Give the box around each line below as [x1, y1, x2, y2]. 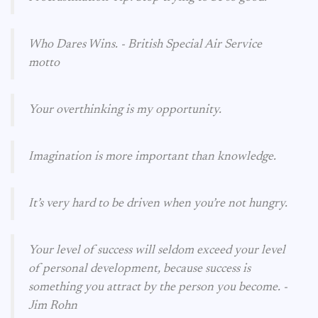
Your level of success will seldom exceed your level [28, 244, 285, 257]
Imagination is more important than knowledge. [28, 150, 276, 163]
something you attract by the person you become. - [28, 281, 287, 294]
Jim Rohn [28, 300, 77, 312]
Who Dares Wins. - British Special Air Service [28, 38, 262, 51]
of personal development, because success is [28, 263, 251, 275]
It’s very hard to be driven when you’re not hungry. [28, 197, 287, 210]
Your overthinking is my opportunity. [28, 104, 221, 116]
